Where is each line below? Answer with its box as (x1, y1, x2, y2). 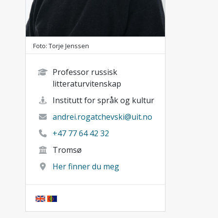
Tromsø (53, 144, 82, 155)
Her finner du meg (53, 161, 119, 172)
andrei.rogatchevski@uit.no (53, 111, 152, 122)
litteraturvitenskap (53, 78, 121, 89)
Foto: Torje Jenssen (33, 41, 89, 50)
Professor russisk (53, 66, 117, 77)
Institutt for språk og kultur (53, 94, 154, 106)
